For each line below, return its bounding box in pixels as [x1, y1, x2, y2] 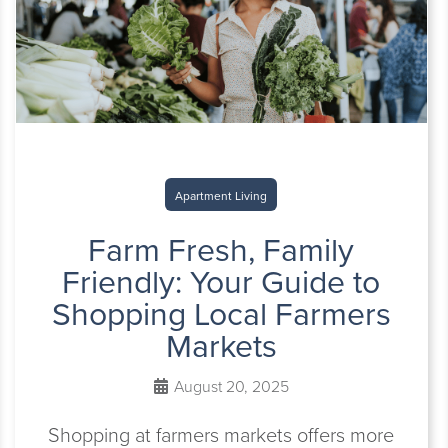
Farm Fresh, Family [88, 226, 355, 274]
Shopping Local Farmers [51, 290, 391, 338]
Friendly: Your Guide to [62, 258, 381, 306]
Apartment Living [175, 187, 268, 205]
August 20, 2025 [169, 375, 289, 398]
